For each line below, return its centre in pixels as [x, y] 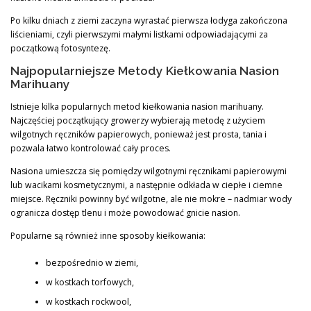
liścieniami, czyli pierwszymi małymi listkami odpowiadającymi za [139, 34]
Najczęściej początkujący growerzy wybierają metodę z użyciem [138, 120]
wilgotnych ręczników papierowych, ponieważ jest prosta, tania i [138, 134]
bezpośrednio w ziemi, [92, 262]
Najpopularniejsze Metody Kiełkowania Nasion [145, 70]
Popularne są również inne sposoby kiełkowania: [108, 236]
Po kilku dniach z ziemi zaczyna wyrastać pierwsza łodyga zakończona [149, 20]
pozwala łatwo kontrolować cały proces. [91, 148]
